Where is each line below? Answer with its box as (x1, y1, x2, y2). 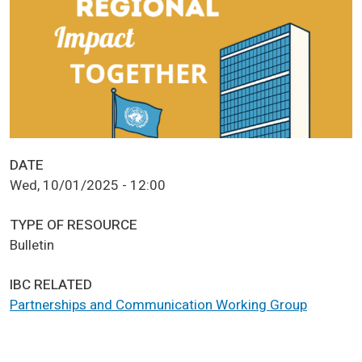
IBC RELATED (10, 274, 92, 295)
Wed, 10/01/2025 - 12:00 (10, 175, 166, 196)
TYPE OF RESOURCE (10, 214, 137, 235)
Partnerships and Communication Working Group (10, 294, 307, 315)
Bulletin (10, 234, 54, 255)
